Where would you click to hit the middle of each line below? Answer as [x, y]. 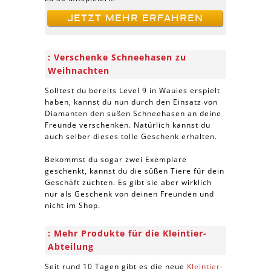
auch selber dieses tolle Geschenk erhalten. [131, 136]
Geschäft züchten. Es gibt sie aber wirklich [128, 182]
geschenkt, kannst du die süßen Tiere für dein [135, 171]
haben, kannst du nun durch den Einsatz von [131, 102]
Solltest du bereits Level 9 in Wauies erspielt [132, 90]
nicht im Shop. [73, 205]
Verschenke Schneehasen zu [120, 57]
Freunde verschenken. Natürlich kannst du [128, 125]
